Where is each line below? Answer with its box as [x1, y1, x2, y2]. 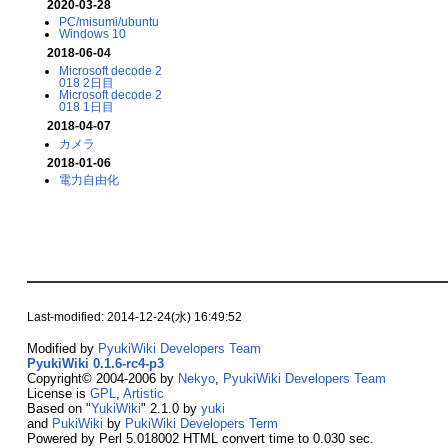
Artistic [122, 385, 164, 401]
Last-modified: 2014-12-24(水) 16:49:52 [26, 310, 242, 323]
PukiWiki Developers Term [124, 415, 278, 431]
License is [26, 385, 90, 401]
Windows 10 [58, 27, 126, 41]
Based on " [26, 400, 91, 416]
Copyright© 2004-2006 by [26, 370, 178, 386]
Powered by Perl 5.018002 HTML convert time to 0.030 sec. [26, 430, 374, 446]
